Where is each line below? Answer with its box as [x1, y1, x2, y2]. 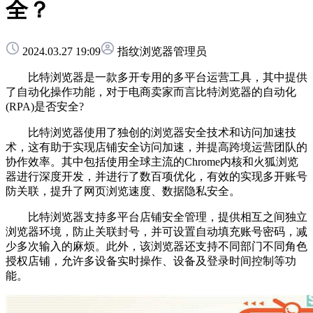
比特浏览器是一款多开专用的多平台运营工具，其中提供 [6, 71, 307, 83]
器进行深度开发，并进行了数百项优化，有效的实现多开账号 [6, 170, 307, 182]
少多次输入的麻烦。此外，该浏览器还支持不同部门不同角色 [6, 240, 307, 252]
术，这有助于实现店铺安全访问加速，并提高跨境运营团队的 [6, 140, 307, 153]
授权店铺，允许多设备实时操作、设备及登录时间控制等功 [6, 254, 296, 267]
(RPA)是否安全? [6, 100, 84, 112]
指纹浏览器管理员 [115, 45, 207, 57]
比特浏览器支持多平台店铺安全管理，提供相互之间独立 [6, 210, 307, 223]
